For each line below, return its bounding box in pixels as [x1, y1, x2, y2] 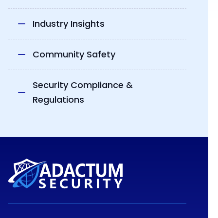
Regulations [32, 93, 84, 106]
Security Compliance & [32, 79, 133, 91]
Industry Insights [32, 18, 105, 30]
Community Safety [32, 48, 115, 61]
